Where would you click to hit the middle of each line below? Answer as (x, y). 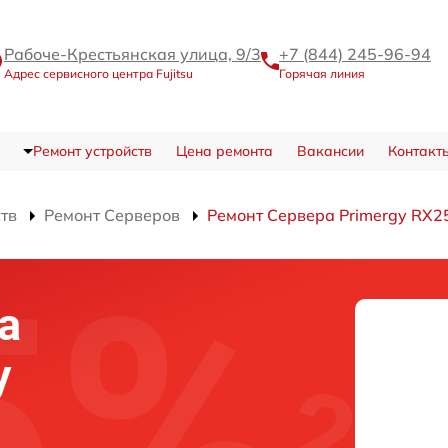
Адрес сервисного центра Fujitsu (98, 73)
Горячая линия (322, 73)
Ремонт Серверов (112, 215)
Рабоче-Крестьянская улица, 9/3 (132, 53)
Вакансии (330, 151)
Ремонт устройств (92, 151)
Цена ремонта (224, 151)
